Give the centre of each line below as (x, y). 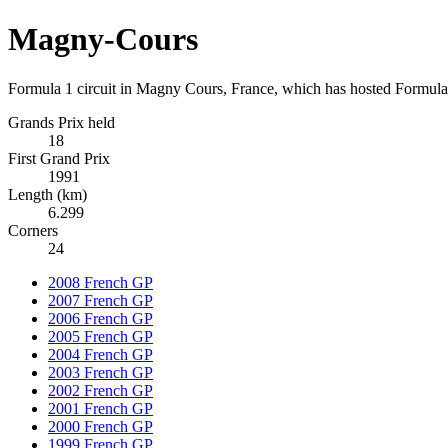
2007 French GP (100, 300)
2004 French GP (100, 354)
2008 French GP (100, 282)
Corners (33, 230)
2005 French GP (100, 336)
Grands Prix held (61, 122)
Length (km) (47, 194)
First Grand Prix (59, 158)
